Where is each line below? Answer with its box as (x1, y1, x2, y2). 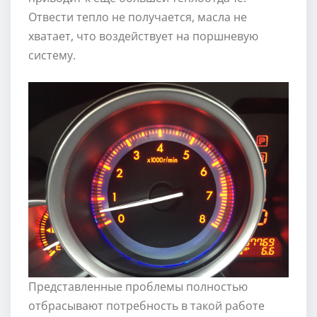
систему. (28, 47, 76, 63)
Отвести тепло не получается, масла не (28, 8, 247, 25)
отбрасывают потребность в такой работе (28, 297, 265, 313)
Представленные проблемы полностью (28, 278, 248, 294)
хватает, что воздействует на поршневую (28, 28, 258, 44)
